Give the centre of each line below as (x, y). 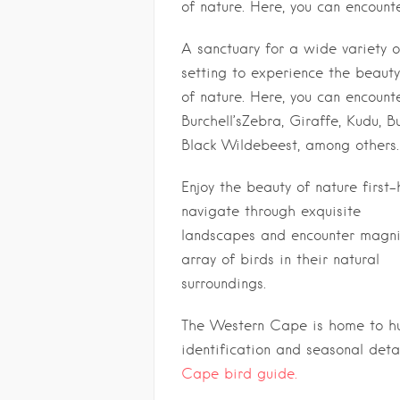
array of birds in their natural (280, 259)
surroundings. (226, 283)
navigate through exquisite (271, 211)
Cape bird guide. (239, 374)
